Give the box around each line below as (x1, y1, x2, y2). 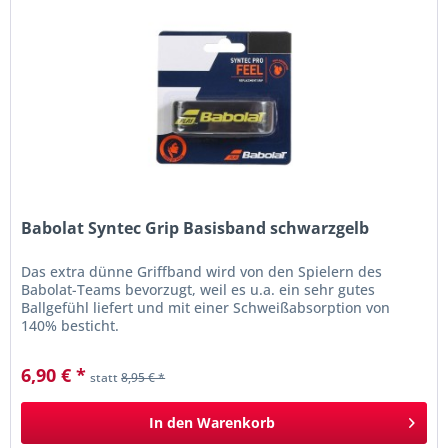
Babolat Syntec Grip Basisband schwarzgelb (21, 217, 370, 240)
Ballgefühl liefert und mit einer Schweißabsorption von (21, 298, 391, 318)
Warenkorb (197, 413, 276, 433)
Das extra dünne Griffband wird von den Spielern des (21, 262, 383, 282)
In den (149, 413, 194, 433)
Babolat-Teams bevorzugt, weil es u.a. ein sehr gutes (21, 280, 376, 300)
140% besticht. (21, 316, 120, 336)
